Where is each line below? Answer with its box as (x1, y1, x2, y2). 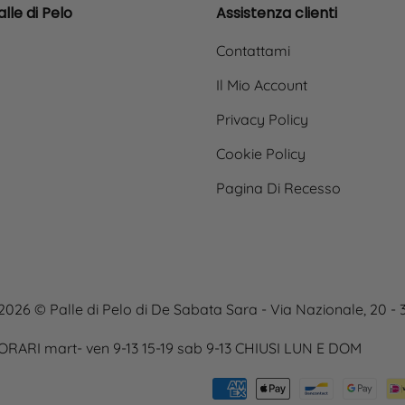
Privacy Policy (216, 110, 308, 128)
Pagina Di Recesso (216, 179, 341, 197)
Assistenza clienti (216, 3, 337, 24)
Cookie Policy (216, 145, 306, 163)
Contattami (216, 42, 290, 60)
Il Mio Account (216, 76, 307, 94)
